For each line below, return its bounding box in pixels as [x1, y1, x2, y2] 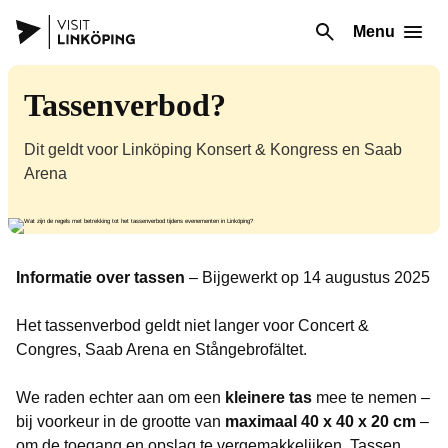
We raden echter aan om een [16, 389, 225, 406]
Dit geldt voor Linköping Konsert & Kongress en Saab [24, 141, 402, 158]
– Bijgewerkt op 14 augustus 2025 [185, 269, 430, 286]
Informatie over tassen [16, 269, 185, 286]
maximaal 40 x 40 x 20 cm [225, 413, 416, 430]
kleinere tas [225, 389, 312, 406]
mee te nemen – [312, 389, 430, 406]
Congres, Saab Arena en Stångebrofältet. [16, 341, 307, 358]
